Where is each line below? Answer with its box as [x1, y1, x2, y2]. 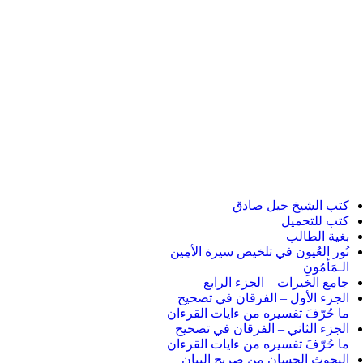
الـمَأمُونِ [303, 260, 349, 274]
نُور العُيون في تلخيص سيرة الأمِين [170, 245, 349, 258]
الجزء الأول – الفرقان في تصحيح [177, 291, 349, 305]
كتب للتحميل [281, 214, 349, 228]
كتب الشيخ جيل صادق [233, 199, 349, 212]
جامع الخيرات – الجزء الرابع [203, 275, 349, 289]
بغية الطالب [286, 229, 349, 243]
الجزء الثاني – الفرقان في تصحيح [175, 322, 349, 335]
